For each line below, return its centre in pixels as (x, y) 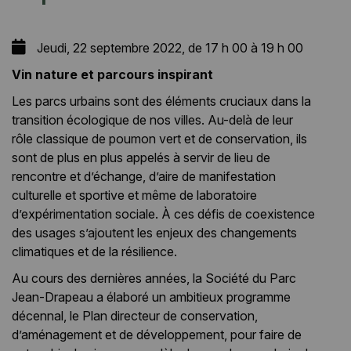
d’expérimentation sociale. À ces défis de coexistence (163, 214)
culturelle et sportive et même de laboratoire (134, 195)
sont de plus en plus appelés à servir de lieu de (141, 157)
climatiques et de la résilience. (94, 251)
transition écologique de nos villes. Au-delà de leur (152, 120)
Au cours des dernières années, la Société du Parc (154, 278)
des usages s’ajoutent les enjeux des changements (154, 233)
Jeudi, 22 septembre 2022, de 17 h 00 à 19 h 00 (168, 48)
